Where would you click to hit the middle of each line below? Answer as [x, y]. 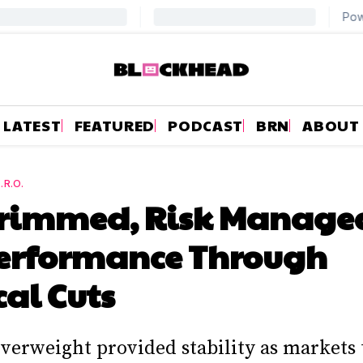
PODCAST [206, 125]
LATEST [32, 125]
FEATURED [115, 125]
